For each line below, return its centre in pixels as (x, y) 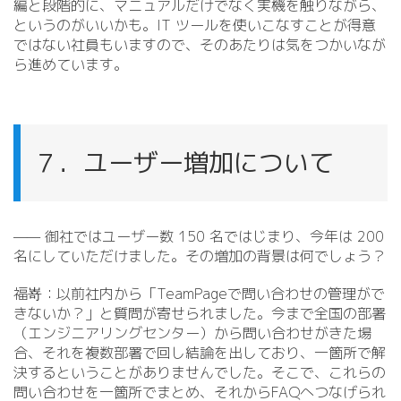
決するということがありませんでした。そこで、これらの (200, 372)
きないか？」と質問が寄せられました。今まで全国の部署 (200, 313)
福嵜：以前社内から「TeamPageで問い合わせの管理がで (199, 294)
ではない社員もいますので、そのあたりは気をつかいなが (200, 45)
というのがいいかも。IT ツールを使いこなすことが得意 (195, 25)
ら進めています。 (71, 64)
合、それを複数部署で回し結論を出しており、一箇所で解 (200, 353)
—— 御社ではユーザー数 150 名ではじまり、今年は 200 (199, 236)
